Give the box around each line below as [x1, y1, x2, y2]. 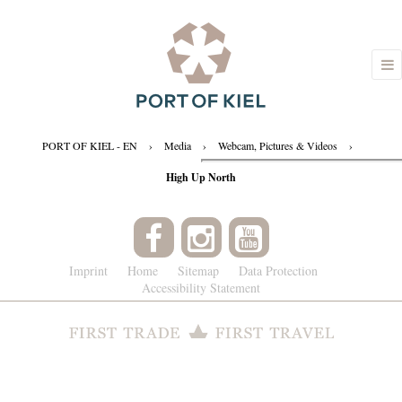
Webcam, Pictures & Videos [217, 138, 337, 153]
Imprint [68, 262, 108, 279]
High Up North [166, 170, 236, 185]
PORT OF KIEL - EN [41, 138, 137, 153]
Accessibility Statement [142, 279, 260, 296]
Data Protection [238, 262, 318, 279]
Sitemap [177, 262, 219, 279]
